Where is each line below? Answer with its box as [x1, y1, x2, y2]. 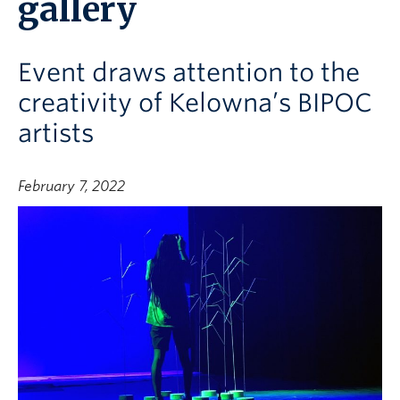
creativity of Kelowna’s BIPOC [18, 87, 372, 118]
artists [18, 118, 94, 148]
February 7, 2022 [18, 178, 125, 195]
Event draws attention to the [18, 57, 360, 87]
